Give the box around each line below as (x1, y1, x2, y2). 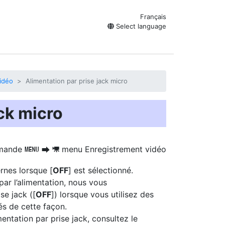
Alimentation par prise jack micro (26, 77, 128, 85)
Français (140, 13, 166, 21)
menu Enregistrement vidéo (59, 144, 166, 154)
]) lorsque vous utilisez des (51, 189, 154, 199)
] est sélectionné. (68, 165, 133, 175)
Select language (114, 22, 166, 30)
